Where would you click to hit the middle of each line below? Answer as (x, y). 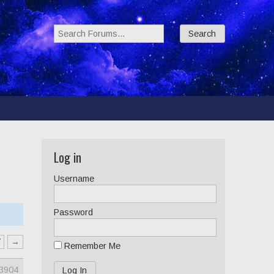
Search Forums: (85, 31)
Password (73, 212)
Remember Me (91, 246)
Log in (68, 157)
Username (74, 178)
